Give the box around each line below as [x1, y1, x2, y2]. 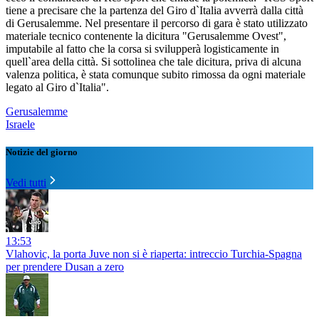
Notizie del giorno [6, 147, 78, 158]
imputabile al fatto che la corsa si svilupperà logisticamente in [6, 43, 279, 56]
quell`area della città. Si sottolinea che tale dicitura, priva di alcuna [6, 56, 301, 68]
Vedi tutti [6, 177, 46, 189]
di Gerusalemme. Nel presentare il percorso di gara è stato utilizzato [6, 17, 308, 30]
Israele [6, 118, 35, 131]
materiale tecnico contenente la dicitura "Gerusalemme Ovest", [6, 30, 286, 43]
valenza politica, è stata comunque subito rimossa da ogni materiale [6, 68, 305, 81]
